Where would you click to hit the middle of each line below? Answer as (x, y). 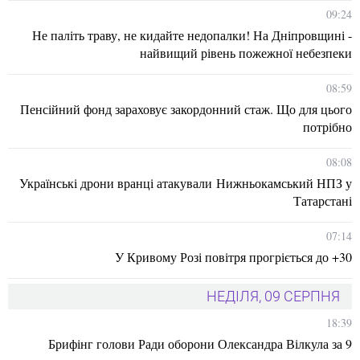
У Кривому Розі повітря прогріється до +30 (233, 256)
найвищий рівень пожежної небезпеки (246, 52)
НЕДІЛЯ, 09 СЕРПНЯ (273, 296)
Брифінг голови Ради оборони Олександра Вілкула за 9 (200, 343)
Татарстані (323, 200)
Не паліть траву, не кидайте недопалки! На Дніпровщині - (192, 35)
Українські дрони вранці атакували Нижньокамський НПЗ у (186, 182)
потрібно (327, 126)
